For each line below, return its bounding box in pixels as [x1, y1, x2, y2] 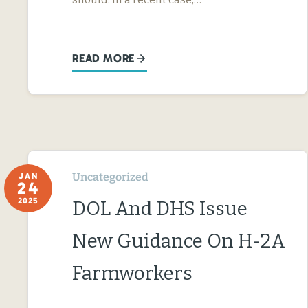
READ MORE [72, 51, 135, 65]
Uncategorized [72, 170, 148, 184]
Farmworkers [72, 261, 192, 285]
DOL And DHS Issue [72, 197, 247, 220]
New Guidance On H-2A [72, 229, 285, 252]
